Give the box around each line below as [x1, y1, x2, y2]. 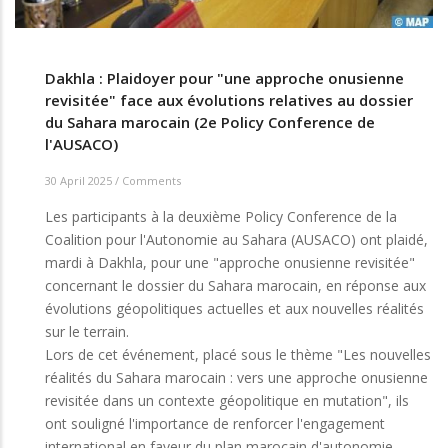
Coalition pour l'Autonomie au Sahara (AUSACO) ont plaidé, [45, 229, 428, 249]
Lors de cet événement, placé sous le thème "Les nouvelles [45, 344, 431, 364]
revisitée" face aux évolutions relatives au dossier [45, 90, 413, 111]
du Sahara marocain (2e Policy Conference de [45, 112, 375, 133]
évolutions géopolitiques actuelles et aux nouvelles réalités [45, 298, 424, 318]
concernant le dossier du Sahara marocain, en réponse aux [45, 275, 426, 295]
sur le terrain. [45, 321, 129, 341]
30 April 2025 [45, 172, 115, 188]
